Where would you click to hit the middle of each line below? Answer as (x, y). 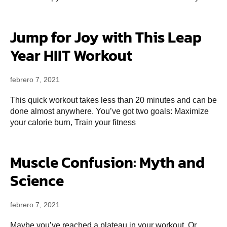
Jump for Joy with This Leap (106, 37)
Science (37, 181)
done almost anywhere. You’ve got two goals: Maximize (109, 111)
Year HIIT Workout (71, 55)
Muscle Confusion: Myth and (107, 162)
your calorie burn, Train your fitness (73, 122)
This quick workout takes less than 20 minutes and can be (113, 100)
